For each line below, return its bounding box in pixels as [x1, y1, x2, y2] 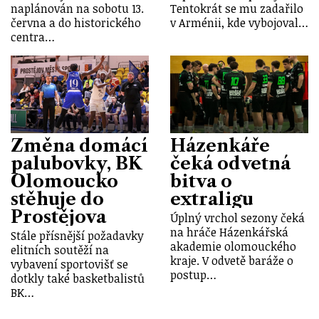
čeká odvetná [170, 152, 291, 174]
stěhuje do [11, 188, 104, 209]
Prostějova [11, 206, 106, 227]
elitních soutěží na [11, 242, 109, 258]
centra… [11, 28, 55, 45]
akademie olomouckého [170, 239, 296, 255]
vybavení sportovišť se [11, 256, 128, 273]
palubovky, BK [11, 152, 142, 174]
